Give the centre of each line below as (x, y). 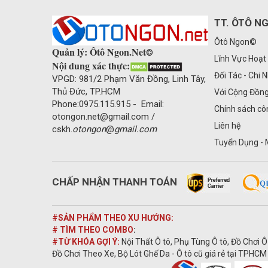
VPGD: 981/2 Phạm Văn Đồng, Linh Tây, (129, 79)
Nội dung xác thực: (91, 65)
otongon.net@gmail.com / (103, 116)
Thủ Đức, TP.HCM (86, 91)
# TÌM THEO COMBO (93, 229)
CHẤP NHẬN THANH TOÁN (115, 182)
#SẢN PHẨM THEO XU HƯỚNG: (113, 217)
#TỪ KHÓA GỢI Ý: (87, 241)
